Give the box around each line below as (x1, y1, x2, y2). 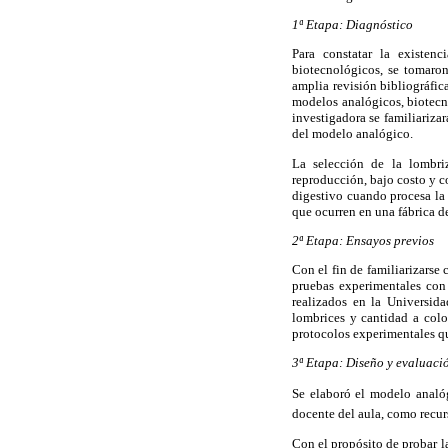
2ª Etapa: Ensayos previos (292, 232, 434, 248)
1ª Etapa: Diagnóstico (292, 17, 413, 33)
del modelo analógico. (292, 126, 413, 142)
